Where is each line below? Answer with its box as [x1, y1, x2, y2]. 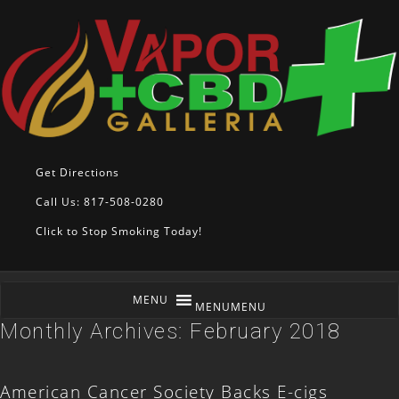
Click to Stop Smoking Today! [36, 224, 202, 240]
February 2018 [190, 319, 341, 345]
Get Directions [36, 165, 119, 181]
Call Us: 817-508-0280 [36, 194, 164, 210]
